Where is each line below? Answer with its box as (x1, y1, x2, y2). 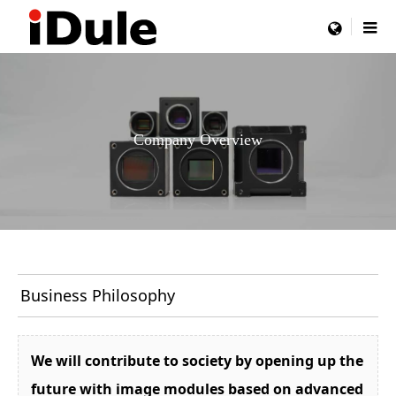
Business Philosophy (19, 284, 175, 306)
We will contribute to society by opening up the (31, 351, 363, 371)
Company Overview (133, 130, 263, 148)
